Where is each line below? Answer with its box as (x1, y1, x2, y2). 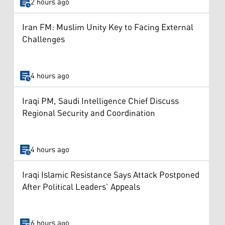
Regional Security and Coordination (22, 105, 155, 123)
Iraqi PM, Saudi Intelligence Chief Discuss (22, 93, 179, 110)
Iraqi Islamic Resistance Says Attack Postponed (22, 166, 199, 184)
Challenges (22, 31, 65, 49)
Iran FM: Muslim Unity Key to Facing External (22, 19, 193, 37)
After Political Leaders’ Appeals (22, 178, 140, 196)
